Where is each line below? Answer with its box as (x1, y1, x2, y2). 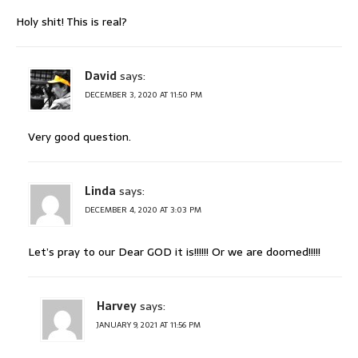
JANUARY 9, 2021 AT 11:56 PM (97, 318, 201, 332)
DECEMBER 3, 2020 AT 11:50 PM (85, 88, 202, 102)
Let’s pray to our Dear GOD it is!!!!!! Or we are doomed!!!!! (28, 243, 320, 261)
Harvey (97, 297, 137, 316)
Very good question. (28, 128, 131, 146)
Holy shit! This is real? (16, 13, 127, 31)
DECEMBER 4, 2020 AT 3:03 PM (85, 203, 201, 217)
